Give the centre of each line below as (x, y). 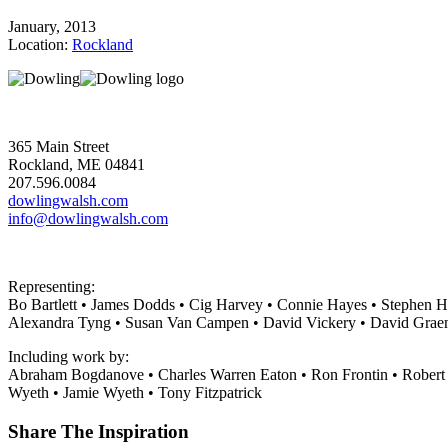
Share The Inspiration (98, 432)
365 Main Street (58, 147)
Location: (40, 45)
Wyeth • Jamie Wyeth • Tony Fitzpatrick (135, 393)
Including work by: (68, 357)
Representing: (51, 287)
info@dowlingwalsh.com (88, 219)
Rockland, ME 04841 (76, 165)
